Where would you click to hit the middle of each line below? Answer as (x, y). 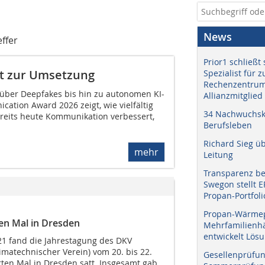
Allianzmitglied (233, 96)
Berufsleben (228, 125)
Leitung (218, 155)
